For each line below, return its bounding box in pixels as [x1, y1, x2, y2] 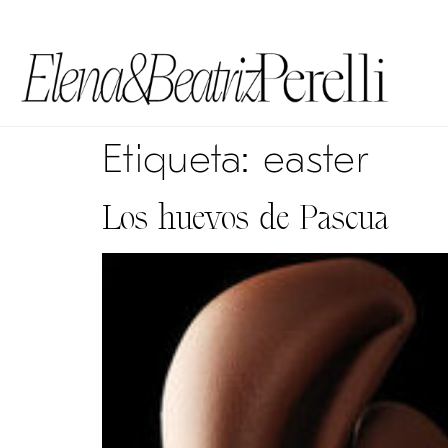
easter [263, 135, 369, 182]
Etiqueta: [102, 135, 264, 182]
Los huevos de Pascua [102, 197, 389, 237]
